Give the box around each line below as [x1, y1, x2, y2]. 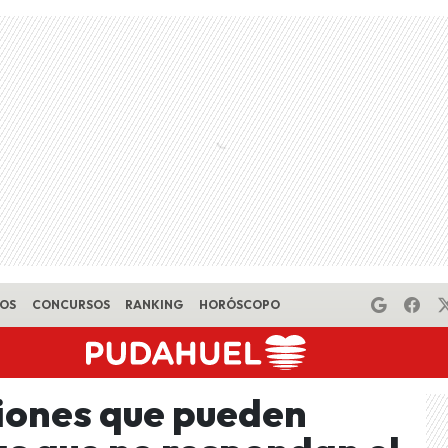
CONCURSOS [31, 297, 110, 312]
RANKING [125, 297, 184, 312]
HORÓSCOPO [198, 297, 280, 312]
